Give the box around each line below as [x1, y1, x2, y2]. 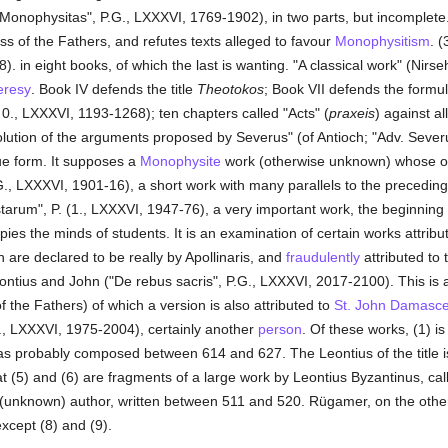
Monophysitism [334, 33, 430, 49]
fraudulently [285, 249, 360, 265]
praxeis [328, 105, 375, 121]
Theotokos [196, 81, 264, 97]
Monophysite [139, 153, 221, 169]
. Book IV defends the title [30, 81, 197, 97]
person [257, 321, 302, 337]
